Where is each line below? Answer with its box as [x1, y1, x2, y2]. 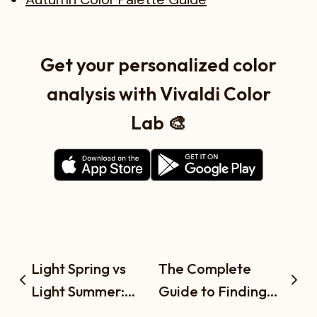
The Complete [158, 259, 251, 277]
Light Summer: [31, 282, 125, 300]
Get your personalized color [40, 52, 277, 76]
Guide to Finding [158, 282, 267, 300]
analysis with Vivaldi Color [46, 81, 271, 105]
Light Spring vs [31, 259, 126, 277]
